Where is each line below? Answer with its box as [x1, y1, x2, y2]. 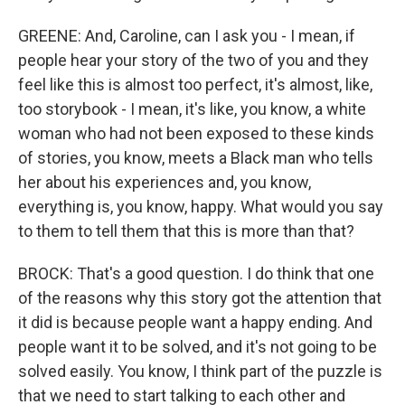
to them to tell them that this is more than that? [18, 221, 354, 240]
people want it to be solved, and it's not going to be [18, 337, 377, 356]
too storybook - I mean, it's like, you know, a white [18, 99, 366, 118]
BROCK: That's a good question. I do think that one [18, 264, 374, 283]
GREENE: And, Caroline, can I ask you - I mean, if [18, 26, 355, 45]
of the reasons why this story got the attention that [18, 288, 381, 307]
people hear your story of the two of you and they [18, 51, 369, 70]
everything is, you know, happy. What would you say [18, 197, 383, 216]
